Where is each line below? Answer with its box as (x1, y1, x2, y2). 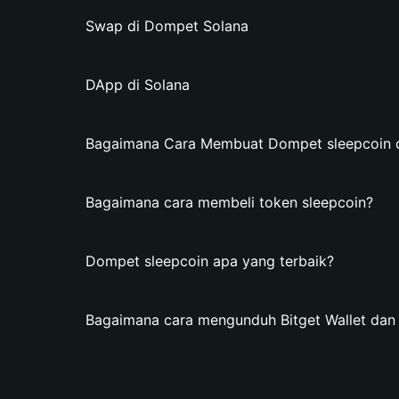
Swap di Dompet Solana (85, 17, 248, 35)
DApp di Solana (85, 76, 190, 94)
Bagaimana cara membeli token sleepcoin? (85, 193, 373, 211)
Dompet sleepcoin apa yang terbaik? (85, 252, 334, 270)
